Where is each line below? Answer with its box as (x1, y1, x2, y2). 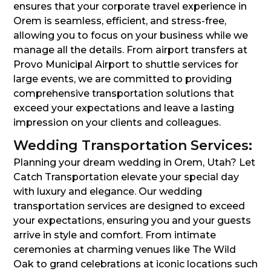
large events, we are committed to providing (13, 73, 232, 85)
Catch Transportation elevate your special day (13, 171, 239, 183)
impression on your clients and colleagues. (13, 117, 221, 129)
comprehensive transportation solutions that (13, 88, 234, 100)
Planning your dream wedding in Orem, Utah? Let (13, 157, 255, 169)
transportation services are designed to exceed (13, 200, 245, 212)
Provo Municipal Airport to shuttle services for (13, 59, 238, 71)
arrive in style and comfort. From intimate (13, 229, 216, 241)
